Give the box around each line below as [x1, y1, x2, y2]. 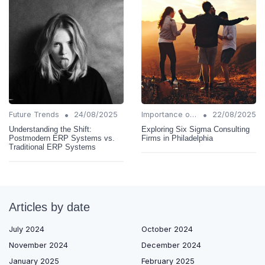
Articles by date [9, 201, 90, 214]
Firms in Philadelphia [141, 134, 213, 143]
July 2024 [9, 225, 44, 234]
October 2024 [141, 225, 193, 234]
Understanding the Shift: [9, 125, 92, 134]
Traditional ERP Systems [9, 143, 96, 152]
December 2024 [141, 241, 201, 250]
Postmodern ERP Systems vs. [9, 134, 115, 143]
